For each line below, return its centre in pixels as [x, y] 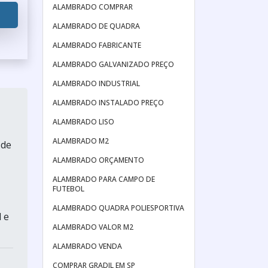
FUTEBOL [68, 189]
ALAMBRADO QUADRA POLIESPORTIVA [118, 208]
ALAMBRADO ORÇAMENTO [98, 160]
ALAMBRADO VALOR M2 [93, 227]
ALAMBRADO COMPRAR [93, 7]
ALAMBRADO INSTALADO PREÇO [108, 103]
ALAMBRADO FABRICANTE [97, 45]
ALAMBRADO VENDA [87, 246]
